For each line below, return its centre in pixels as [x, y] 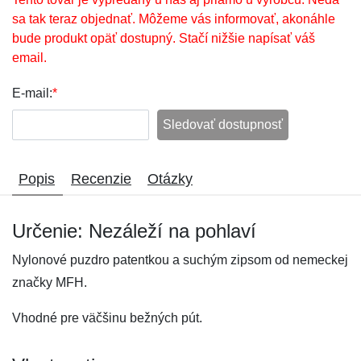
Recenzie [101, 179]
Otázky [170, 179]
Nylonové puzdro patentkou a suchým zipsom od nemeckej [180, 260]
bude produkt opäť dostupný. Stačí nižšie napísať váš [164, 38]
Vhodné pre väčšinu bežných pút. [107, 318]
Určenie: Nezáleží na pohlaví [134, 231]
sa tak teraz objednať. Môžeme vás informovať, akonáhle [174, 19]
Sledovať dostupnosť [223, 124]
